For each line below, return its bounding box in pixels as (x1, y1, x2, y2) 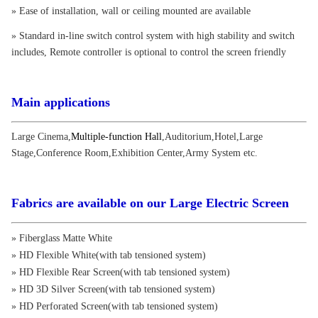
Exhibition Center (111, 147, 182, 158)
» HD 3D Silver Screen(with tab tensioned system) (11, 283, 215, 295)
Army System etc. (185, 147, 258, 158)
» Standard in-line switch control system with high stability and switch (11, 30, 295, 41)
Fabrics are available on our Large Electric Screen (11, 195, 289, 210)
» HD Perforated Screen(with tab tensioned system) (11, 300, 218, 312)
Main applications (11, 94, 110, 109)
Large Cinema (11, 131, 68, 142)
